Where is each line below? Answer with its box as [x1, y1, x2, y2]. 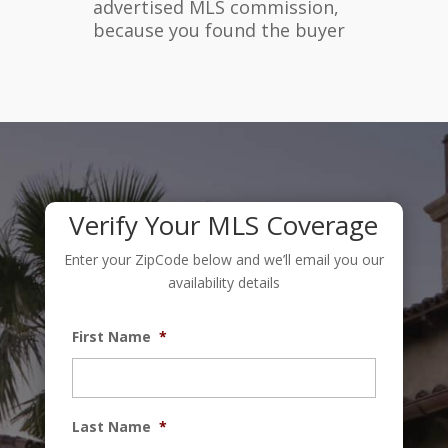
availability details [167, 273, 280, 293]
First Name [71, 327, 151, 347]
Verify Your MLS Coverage [69, 207, 379, 244]
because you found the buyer [92, 18, 345, 43]
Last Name [71, 417, 151, 437]
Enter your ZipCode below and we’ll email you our [63, 250, 384, 270]
